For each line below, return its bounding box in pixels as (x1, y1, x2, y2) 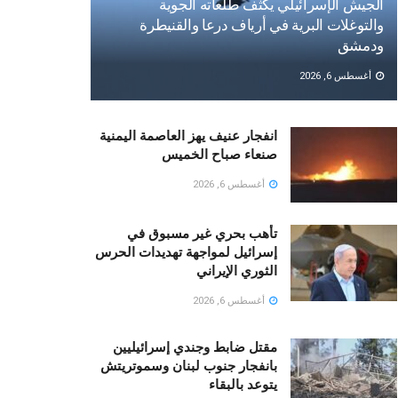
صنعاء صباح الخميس (162, 146, 277, 163)
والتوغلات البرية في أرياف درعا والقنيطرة (139, 15, 384, 34)
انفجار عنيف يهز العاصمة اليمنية (99, 127, 277, 144)
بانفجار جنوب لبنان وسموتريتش (100, 358, 277, 375)
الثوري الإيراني (196, 263, 277, 280)
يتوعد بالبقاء (209, 377, 277, 394)
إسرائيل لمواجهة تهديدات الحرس (95, 244, 277, 261)
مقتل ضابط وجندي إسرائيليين (113, 339, 277, 356)
